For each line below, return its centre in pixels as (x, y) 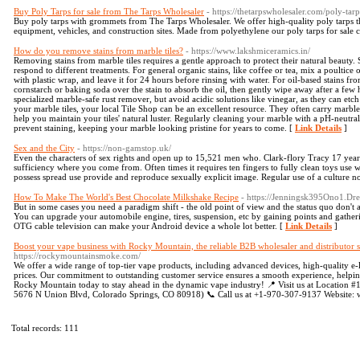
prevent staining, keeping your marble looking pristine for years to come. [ (154, 128)
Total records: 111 (45, 328)
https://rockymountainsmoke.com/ (77, 256)
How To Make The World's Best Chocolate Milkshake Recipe (126, 197)
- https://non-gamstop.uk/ (124, 148)
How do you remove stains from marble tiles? (98, 51)
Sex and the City (44, 148)
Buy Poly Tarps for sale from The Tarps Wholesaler (109, 11)
